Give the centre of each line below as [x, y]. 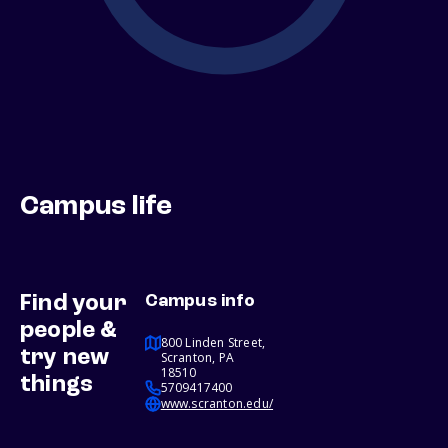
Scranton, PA [197, 358]
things [57, 385]
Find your [73, 304]
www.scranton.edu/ [217, 404]
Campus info [199, 301]
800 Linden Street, [213, 343]
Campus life [96, 207]
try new [65, 358]
